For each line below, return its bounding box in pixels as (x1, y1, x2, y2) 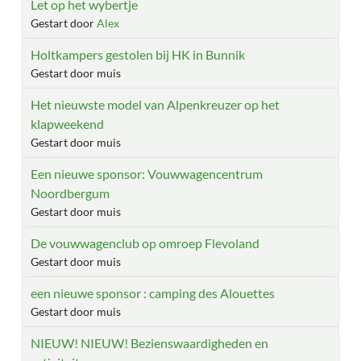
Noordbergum (31, 185, 110, 201)
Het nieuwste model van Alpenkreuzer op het (31, 96, 280, 112)
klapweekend (31, 115, 104, 131)
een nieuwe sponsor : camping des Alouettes (31, 284, 275, 301)
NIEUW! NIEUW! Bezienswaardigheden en (31, 334, 268, 351)
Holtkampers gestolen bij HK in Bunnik (31, 46, 245, 62)
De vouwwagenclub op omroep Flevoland (31, 234, 259, 251)
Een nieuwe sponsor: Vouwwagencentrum (31, 165, 263, 181)
